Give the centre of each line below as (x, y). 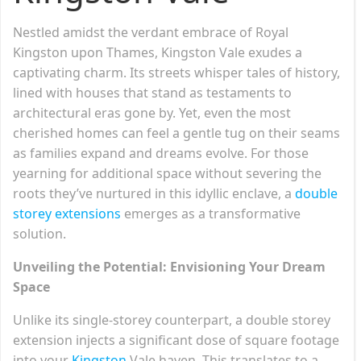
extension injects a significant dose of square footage (176, 340)
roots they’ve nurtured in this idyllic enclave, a (154, 193)
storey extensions (67, 213)
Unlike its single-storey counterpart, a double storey (172, 320)
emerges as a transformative (211, 213)
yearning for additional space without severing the (167, 173)
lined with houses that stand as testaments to (152, 92)
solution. (39, 233)
